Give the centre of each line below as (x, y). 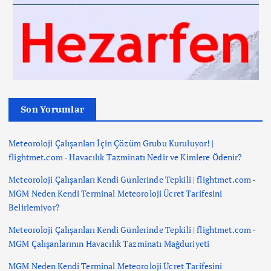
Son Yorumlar (53, 109)
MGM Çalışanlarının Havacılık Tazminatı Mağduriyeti (109, 244)
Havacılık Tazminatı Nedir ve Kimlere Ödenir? (156, 157)
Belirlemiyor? (34, 207)
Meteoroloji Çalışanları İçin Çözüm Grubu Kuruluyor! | (111, 143)
